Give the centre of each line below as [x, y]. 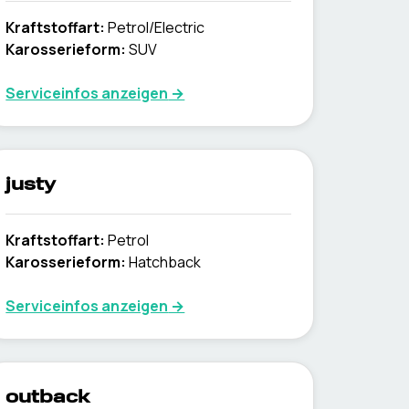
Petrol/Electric [157, 27]
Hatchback [165, 262]
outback [48, 398]
